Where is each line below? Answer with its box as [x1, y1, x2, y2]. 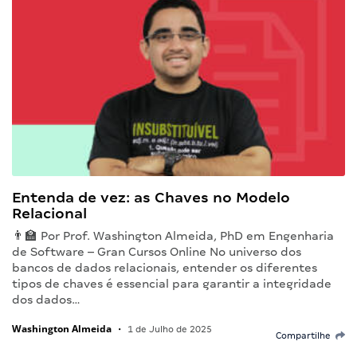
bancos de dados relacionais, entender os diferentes [12, 261, 317, 275]
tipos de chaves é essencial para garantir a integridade [12, 277, 331, 291]
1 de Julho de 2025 [125, 324, 212, 335]
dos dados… [12, 293, 80, 307]
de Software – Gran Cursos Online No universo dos [12, 245, 301, 259]
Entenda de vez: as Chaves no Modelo [12, 189, 290, 206]
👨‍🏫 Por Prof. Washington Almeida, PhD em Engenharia [12, 229, 334, 243]
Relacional [12, 205, 87, 222]
